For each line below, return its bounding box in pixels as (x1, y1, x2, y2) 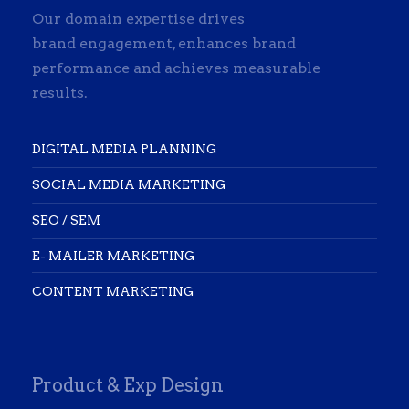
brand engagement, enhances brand (32, 35, 296, 53)
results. (32, 84, 88, 102)
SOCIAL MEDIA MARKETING (32, 177, 225, 193)
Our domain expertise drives (32, 10, 245, 28)
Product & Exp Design (32, 374, 224, 397)
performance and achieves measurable (32, 59, 320, 78)
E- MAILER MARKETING (32, 248, 194, 264)
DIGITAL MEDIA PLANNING (32, 142, 216, 157)
